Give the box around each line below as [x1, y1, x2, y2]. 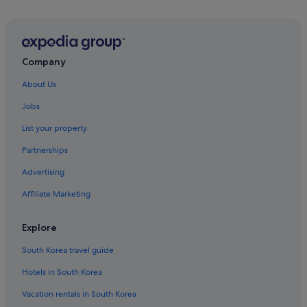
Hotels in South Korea [22, 267, 102, 278]
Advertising [22, 167, 64, 178]
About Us [22, 79, 56, 90]
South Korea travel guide [22, 245, 114, 256]
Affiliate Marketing [22, 188, 90, 200]
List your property [22, 123, 87, 134]
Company [22, 56, 66, 69]
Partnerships [22, 145, 68, 156]
